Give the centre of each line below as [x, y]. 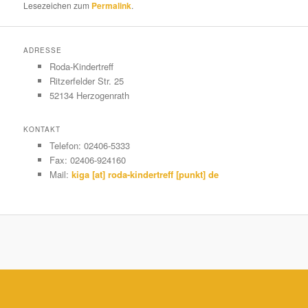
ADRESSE [43, 51]
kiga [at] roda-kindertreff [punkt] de [145, 175]
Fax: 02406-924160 [87, 160]
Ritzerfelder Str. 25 [86, 81]
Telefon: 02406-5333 [89, 146]
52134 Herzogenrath [89, 96]
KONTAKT [42, 130]
